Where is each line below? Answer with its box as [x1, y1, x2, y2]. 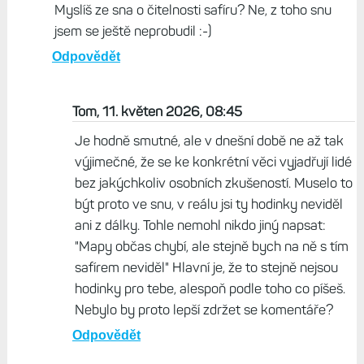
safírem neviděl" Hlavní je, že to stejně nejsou [74, 259, 338, 276]
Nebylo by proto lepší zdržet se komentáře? [74, 301, 333, 318]
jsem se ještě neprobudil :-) [54, 23, 211, 40]
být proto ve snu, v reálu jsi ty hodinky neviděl [74, 196, 343, 213]
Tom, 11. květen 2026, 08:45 [71, 103, 242, 120]
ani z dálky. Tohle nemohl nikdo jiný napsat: [74, 217, 326, 234]
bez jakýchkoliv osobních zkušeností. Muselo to [74, 175, 353, 192]
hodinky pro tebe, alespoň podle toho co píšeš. [74, 280, 345, 297]
